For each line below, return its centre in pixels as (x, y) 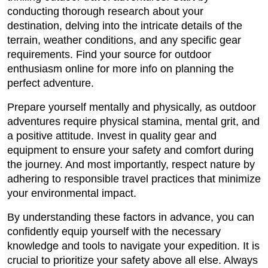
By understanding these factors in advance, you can (131, 217)
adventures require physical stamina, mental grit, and (133, 122)
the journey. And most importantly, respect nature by (131, 165)
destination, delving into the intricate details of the (125, 26)
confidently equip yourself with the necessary (114, 232)
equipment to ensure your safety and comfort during (130, 150)
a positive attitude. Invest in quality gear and (112, 136)
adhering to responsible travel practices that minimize (134, 179)
